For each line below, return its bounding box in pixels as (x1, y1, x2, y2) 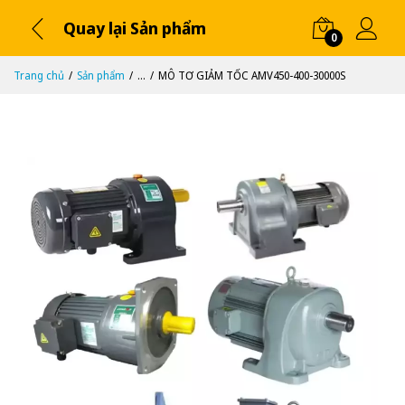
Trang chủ (14, 68, 64, 83)
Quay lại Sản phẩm (63, 16, 206, 39)
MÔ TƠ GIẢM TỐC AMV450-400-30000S (158, 68, 345, 83)
